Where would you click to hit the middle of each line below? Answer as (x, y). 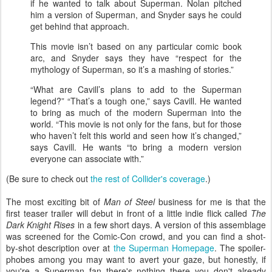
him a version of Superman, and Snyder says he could (136, 15)
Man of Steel (129, 202)
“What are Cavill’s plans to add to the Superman (136, 89)
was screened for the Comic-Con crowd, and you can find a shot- (136, 236)
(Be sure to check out (48, 178)
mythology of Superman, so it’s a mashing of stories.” (133, 69)
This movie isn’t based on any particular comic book (136, 46)
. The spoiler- (240, 248)
